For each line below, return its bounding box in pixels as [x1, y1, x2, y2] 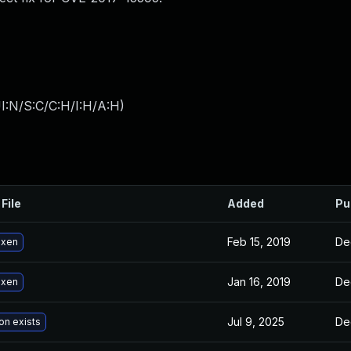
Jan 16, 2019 [227, 275, 291, 288]
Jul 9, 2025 [227, 315, 284, 328]
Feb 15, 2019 [227, 235, 291, 248]
